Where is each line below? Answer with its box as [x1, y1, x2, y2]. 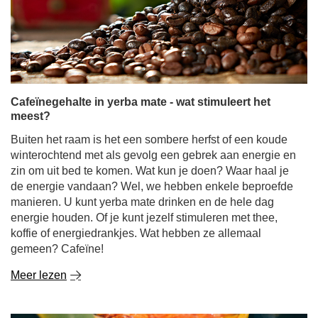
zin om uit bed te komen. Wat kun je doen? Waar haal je [11, 165, 289, 177]
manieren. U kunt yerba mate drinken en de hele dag [11, 196, 274, 208]
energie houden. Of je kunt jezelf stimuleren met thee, [11, 212, 278, 224]
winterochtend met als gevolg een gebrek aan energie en [11, 149, 296, 161]
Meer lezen [11, 269, 67, 281]
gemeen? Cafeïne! [11, 243, 104, 255]
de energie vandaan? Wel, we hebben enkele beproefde [11, 180, 293, 192]
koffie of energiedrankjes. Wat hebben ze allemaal [11, 227, 261, 239]
